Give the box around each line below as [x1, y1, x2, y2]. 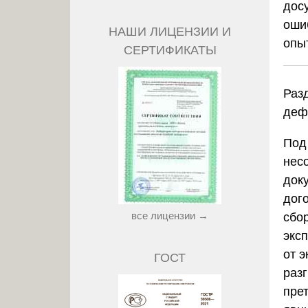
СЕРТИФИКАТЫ [123, 43, 217, 57]
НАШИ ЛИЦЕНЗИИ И [109, 24, 231, 38]
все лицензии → [131, 209, 208, 221]
